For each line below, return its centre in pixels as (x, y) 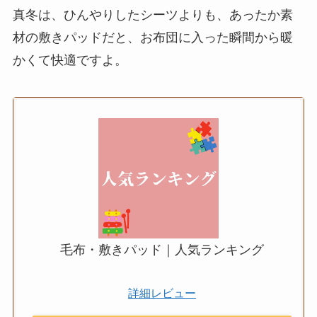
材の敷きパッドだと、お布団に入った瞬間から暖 (152, 38)
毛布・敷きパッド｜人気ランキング (162, 250)
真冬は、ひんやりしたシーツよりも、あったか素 (152, 15)
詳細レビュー (162, 294)
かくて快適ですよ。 (70, 60)
